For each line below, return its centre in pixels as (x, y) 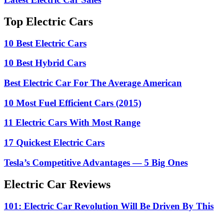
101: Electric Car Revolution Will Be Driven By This (109, 206)
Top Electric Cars (48, 21)
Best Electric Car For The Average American (93, 83)
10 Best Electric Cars (45, 43)
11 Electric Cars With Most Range (72, 123)
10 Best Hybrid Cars (45, 63)
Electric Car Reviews (57, 184)
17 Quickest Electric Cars (54, 143)
